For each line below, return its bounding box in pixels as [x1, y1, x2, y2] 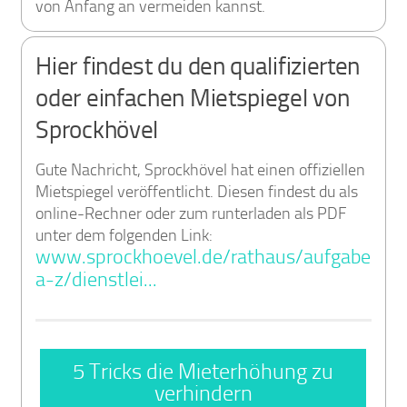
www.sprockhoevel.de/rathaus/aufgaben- [35, 244, 392, 269]
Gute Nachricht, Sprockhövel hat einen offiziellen [35, 159, 366, 180]
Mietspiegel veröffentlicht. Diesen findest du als [35, 181, 359, 202]
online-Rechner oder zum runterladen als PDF [35, 203, 347, 223]
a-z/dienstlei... [35, 267, 158, 292]
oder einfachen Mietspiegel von [35, 83, 350, 113]
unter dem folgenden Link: [35, 224, 213, 245]
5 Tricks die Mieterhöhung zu [73, 358, 334, 384]
